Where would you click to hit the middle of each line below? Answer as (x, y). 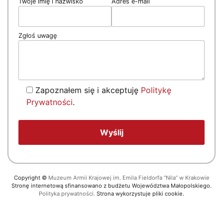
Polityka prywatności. (67, 193)
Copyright (28, 177)
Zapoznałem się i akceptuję (88, 90)
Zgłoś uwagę (38, 36)
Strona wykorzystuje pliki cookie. (140, 193)
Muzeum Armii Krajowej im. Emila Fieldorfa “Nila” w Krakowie (129, 177)
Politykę (156, 90)
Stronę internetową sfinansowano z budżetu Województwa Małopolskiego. (111, 185)
